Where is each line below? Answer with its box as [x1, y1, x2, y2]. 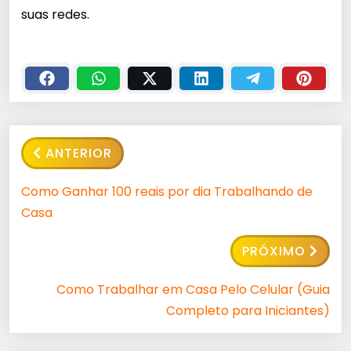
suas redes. [21, 5, 89, 24]
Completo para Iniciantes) [166, 301, 330, 320]
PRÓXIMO [242, 241, 306, 260]
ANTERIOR [45, 143, 112, 162]
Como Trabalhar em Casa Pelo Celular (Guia [56, 280, 330, 299]
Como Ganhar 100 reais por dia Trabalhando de [21, 182, 313, 201]
